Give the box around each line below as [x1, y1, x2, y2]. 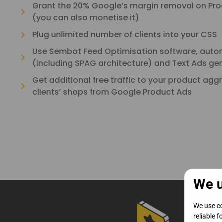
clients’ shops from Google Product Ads [32, 86, 192, 98]
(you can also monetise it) [32, 12, 139, 24]
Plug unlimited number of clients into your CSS [32, 29, 217, 41]
